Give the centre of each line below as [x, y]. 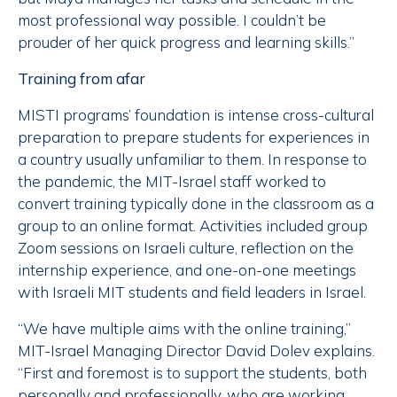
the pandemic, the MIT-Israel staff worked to [172, 182]
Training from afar [82, 79]
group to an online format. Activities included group [193, 226]
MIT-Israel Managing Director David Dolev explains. [196, 351]
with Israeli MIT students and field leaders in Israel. [192, 292]
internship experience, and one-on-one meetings [187, 270]
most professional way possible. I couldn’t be [172, 20]
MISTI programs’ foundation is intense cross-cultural [196, 115]
